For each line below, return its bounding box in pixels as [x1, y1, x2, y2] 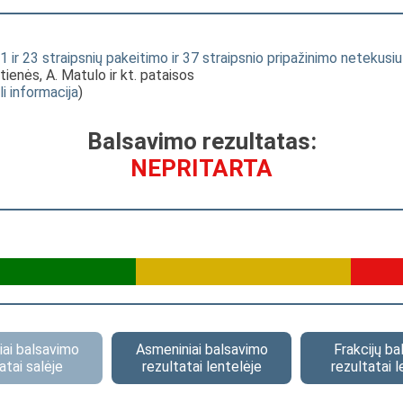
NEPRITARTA [130, 155, 273, 182]
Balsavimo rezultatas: [86, 128, 317, 155]
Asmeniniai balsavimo [135, 341, 268, 358]
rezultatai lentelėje [141, 358, 262, 375]
